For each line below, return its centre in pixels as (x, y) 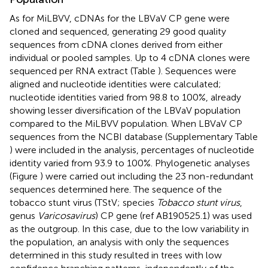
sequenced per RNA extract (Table (84, 71)
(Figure (25, 176)
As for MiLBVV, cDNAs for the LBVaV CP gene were (120, 18)
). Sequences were (197, 71)
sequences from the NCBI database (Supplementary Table (134, 136)
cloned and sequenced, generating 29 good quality (118, 31)
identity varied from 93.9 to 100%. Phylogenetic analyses (130, 163)
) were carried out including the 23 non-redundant (147, 176)
